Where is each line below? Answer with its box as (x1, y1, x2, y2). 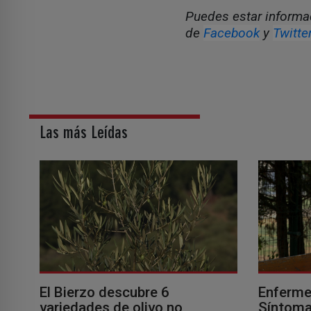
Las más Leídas (40, 125, 128, 142)
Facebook (203, 25, 260, 42)
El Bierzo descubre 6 (40, 283, 169, 301)
